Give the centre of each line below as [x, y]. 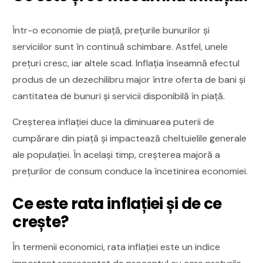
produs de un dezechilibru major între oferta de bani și [129, 79]
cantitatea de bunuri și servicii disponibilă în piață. [119, 96]
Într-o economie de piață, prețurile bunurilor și [111, 30]
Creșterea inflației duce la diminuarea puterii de [114, 122]
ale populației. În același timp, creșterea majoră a [117, 154]
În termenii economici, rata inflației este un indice [117, 247]
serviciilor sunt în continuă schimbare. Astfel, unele [120, 46]
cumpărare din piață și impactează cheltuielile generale [130, 138]
